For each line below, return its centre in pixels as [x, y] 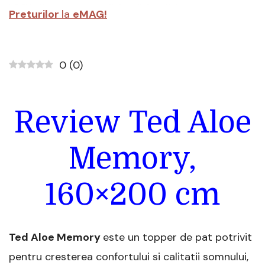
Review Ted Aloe [132, 123]
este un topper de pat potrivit [177, 237]
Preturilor [34, 14]
